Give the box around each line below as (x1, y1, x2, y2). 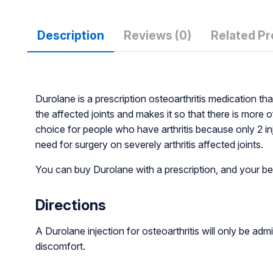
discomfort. (35, 239, 85, 252)
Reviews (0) (123, 27, 191, 43)
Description (37, 27, 104, 43)
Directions (35, 196, 106, 214)
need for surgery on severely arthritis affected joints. (35, 138, 263, 151)
